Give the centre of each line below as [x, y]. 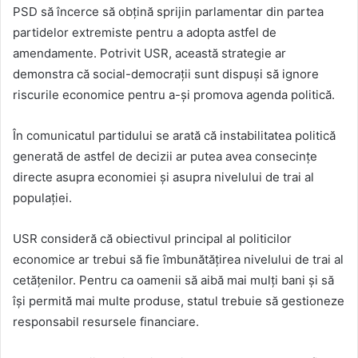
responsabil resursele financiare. [106, 322]
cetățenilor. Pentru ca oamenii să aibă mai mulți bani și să [173, 280]
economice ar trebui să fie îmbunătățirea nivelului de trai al [178, 260]
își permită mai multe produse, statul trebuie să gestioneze [179, 301]
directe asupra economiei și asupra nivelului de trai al [163, 177]
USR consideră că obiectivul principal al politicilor [152, 239]
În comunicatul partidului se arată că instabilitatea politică [174, 136]
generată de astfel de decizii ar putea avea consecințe [165, 157]
